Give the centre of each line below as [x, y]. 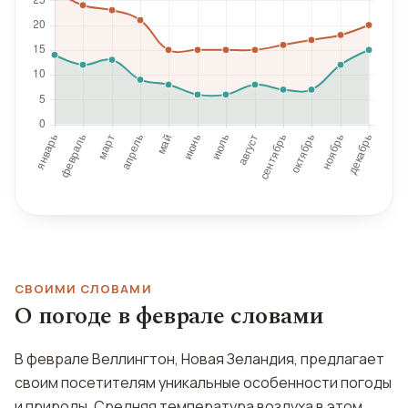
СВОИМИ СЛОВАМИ [83, 289]
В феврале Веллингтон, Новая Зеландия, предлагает [199, 359]
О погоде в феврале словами [169, 316]
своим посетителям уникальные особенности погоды [203, 382]
